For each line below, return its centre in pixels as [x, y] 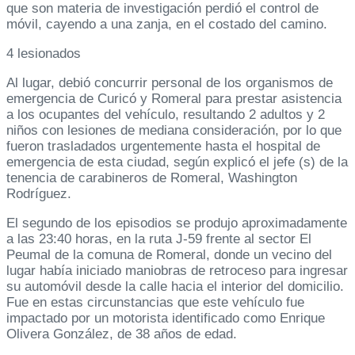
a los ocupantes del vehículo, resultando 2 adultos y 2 [166, 115]
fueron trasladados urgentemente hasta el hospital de [163, 147]
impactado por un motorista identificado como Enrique [166, 319]
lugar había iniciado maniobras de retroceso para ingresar [177, 271]
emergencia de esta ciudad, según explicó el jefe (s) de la [177, 162]
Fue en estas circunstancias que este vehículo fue [155, 303]
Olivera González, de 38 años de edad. [122, 334]
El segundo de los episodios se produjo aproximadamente [177, 223]
